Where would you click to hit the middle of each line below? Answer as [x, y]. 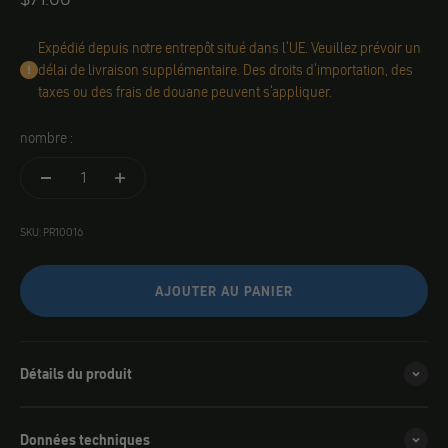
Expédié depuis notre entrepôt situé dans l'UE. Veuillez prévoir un [229, 48]
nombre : [46, 138]
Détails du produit [76, 374]
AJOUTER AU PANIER [224, 291]
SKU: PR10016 [51, 232]
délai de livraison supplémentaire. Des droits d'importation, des [225, 70]
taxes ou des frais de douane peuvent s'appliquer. [185, 92]
